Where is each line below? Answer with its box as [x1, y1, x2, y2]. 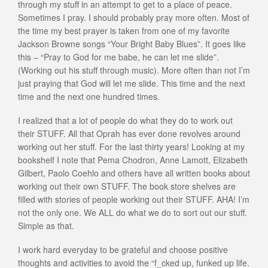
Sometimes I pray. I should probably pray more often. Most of [18, 11, 249, 23]
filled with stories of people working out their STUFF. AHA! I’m [18, 193, 249, 205]
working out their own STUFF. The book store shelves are [18, 179, 236, 192]
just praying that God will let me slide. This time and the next [18, 77, 245, 89]
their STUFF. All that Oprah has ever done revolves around [18, 127, 240, 139]
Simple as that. [18, 219, 74, 232]
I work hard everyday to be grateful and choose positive [18, 243, 228, 255]
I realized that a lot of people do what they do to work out [18, 114, 233, 126]
